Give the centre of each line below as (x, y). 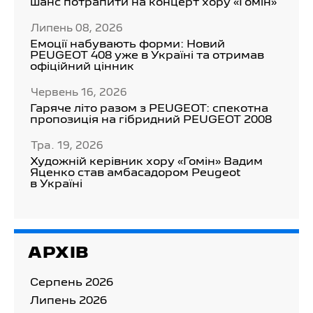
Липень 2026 (68, 301)
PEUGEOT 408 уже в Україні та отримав (147, 56)
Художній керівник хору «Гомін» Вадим (146, 162)
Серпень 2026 (72, 283)
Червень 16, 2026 (79, 93)
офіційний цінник (82, 67)
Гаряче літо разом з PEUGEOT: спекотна (149, 109)
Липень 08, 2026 (77, 29)
